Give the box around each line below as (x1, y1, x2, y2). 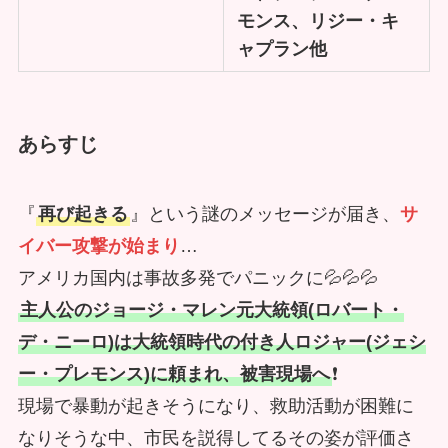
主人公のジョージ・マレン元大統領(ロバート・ (19, 299, 404, 320)
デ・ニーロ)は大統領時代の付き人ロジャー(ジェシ (17, 331, 426, 352)
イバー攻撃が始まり (17, 235, 180, 256)
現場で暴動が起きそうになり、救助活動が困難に (17, 395, 414, 416)
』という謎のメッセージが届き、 (129, 203, 400, 224)
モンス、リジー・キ (237, 11, 400, 32)
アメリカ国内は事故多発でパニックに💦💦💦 (17, 267, 378, 288)
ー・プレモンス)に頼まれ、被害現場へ (17, 363, 330, 384)
